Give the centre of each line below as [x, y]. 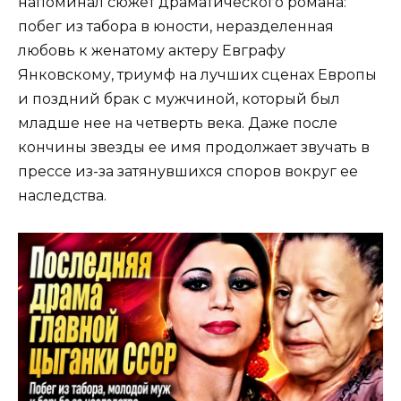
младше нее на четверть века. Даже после [178, 124]
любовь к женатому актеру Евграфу [152, 51]
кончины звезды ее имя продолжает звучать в [194, 148]
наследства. [62, 196]
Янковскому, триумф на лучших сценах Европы [197, 75]
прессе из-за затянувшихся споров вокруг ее [188, 172]
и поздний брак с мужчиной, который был [179, 99]
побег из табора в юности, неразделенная [176, 27]
